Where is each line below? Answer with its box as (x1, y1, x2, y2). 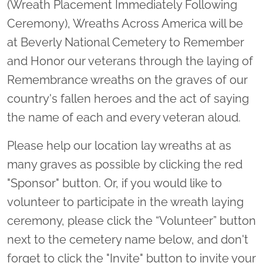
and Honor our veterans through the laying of (7, 53, 253, 68)
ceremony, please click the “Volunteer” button (7, 213, 256, 228)
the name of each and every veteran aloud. (7, 110, 241, 124)
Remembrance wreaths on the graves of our (7, 72, 248, 87)
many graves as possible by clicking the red (7, 157, 242, 171)
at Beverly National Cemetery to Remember (7, 35, 244, 49)
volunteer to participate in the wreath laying (7, 194, 244, 209)
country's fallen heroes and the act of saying (7, 91, 249, 106)
